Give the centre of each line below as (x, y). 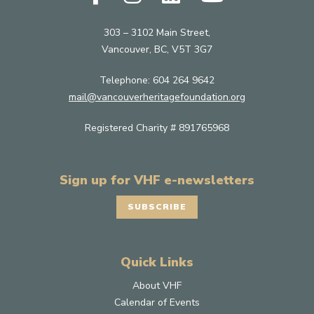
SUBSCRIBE (157, 207)
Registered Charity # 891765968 (157, 128)
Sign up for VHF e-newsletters (157, 180)
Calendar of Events (157, 302)
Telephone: (126, 81)
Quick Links (157, 262)
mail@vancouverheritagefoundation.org (157, 97)
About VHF (157, 285)
